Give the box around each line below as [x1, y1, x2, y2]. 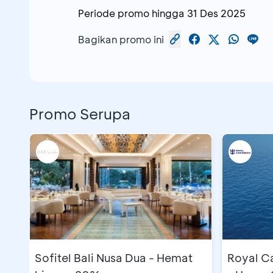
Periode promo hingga [78, 7, 185, 20]
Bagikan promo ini [78, 32, 164, 46]
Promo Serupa [29, 104, 130, 124]
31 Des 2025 [187, 7, 246, 20]
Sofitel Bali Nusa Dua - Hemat [35, 250, 193, 266]
